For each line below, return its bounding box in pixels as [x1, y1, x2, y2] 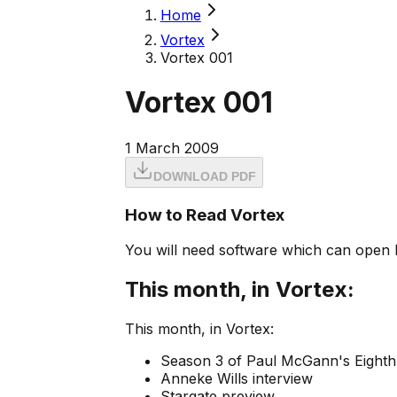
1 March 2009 [124, 138, 219, 157]
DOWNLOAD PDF [152, 168, 256, 183]
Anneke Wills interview [160, 370, 313, 388]
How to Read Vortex [124, 204, 284, 225]
